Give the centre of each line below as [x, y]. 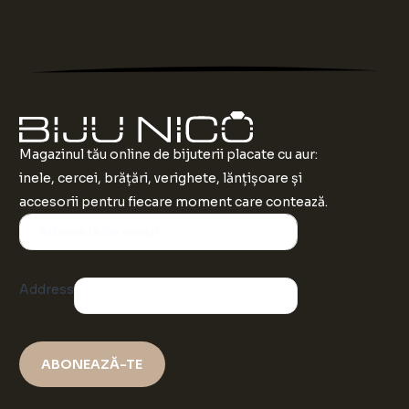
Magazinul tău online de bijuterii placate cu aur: [169, 155]
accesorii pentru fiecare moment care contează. [174, 202]
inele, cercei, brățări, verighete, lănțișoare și [161, 178]
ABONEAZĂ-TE [93, 365]
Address [47, 290]
